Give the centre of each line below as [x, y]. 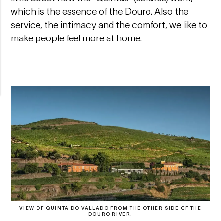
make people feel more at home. [76, 38]
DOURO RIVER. [110, 214]
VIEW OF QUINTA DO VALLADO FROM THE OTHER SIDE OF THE [110, 208]
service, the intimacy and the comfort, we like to [109, 25]
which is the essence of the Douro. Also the [100, 12]
